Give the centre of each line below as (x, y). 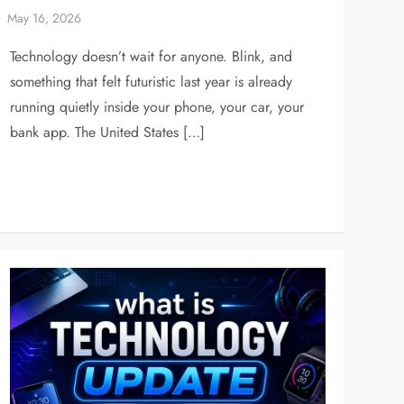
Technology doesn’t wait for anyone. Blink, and (151, 56)
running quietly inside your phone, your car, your (156, 107)
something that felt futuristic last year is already (151, 82)
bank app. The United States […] (107, 132)
